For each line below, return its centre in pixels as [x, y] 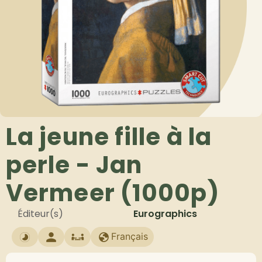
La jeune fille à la [109, 137]
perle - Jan [74, 165]
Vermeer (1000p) [113, 193]
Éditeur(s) [40, 214]
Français [130, 236]
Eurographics [165, 214]
